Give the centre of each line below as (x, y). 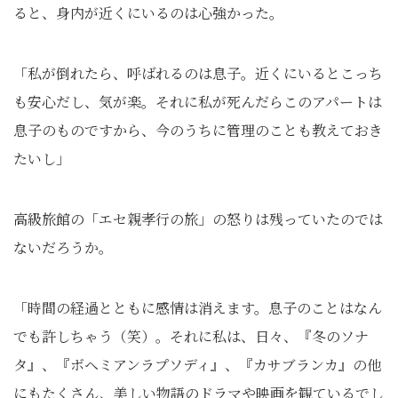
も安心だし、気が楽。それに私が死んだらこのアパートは (198, 102)
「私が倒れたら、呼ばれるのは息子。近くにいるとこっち (198, 73)
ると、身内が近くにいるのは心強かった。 (148, 13)
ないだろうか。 (63, 247)
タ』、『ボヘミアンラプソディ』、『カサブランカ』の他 (197, 365)
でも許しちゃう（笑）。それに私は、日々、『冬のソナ (191, 336)
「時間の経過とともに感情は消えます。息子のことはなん (198, 308)
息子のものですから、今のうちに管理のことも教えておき (198, 130)
